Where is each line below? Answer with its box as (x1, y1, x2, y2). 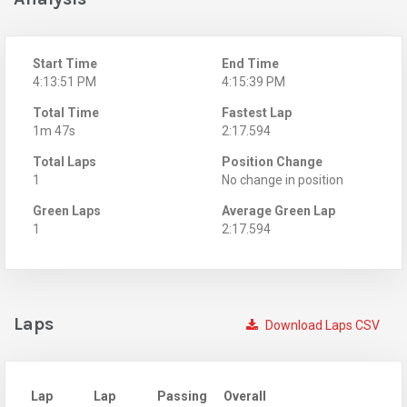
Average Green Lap (222, 203, 335, 218)
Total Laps (33, 154, 96, 169)
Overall (223, 388, 266, 403)
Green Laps (33, 203, 101, 218)
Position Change (222, 154, 323, 169)
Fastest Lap (222, 104, 292, 120)
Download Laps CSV (263, 317, 380, 333)
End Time (222, 55, 279, 71)
